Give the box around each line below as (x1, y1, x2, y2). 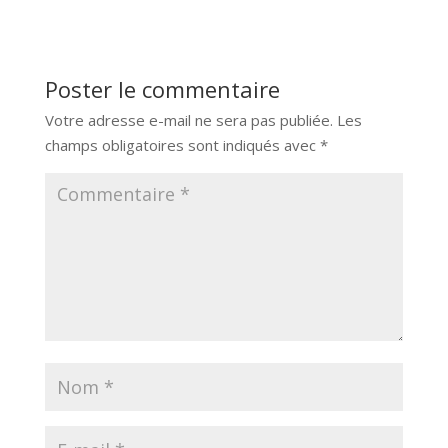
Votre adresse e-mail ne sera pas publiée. (44, 110, 333, 131)
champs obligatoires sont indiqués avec (44, 135, 320, 156)
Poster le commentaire (44, 74, 280, 105)
